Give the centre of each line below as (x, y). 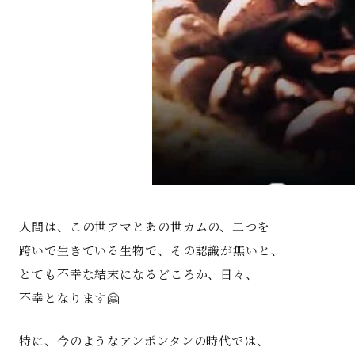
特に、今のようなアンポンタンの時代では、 (144, 340)
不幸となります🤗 (70, 298)
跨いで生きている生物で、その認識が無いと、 (151, 250)
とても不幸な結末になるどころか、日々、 (139, 274)
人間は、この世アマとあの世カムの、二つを (145, 226)
